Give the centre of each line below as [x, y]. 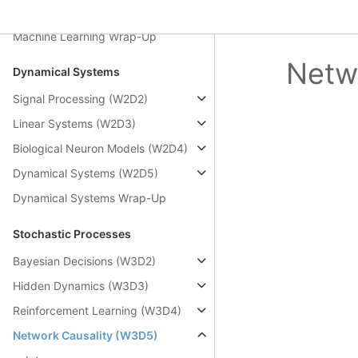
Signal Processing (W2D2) [80, 99]
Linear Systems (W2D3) [74, 123]
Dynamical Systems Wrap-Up [89, 198]
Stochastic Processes [72, 233]
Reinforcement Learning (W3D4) [97, 310]
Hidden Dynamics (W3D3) [81, 285]
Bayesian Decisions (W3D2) [84, 261]
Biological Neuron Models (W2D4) [100, 148]
